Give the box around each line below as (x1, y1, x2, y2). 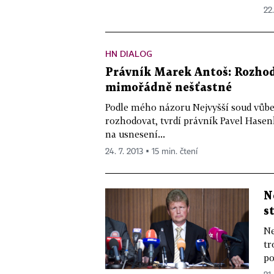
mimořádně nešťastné (105, 83, 232, 93)
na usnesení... (105, 128, 165, 139)
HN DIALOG (105, 48, 152, 59)
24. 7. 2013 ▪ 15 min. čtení (105, 147, 198, 156)
